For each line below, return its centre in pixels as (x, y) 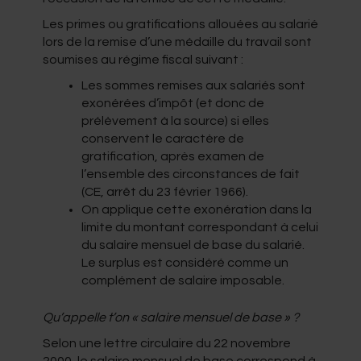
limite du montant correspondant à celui (199, 227)
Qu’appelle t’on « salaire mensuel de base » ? (170, 317)
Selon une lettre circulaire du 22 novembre (166, 343)
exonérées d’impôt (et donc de (172, 103)
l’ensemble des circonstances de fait (190, 174)
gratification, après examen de (172, 156)
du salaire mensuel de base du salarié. (193, 245)
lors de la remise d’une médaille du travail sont (177, 41)
